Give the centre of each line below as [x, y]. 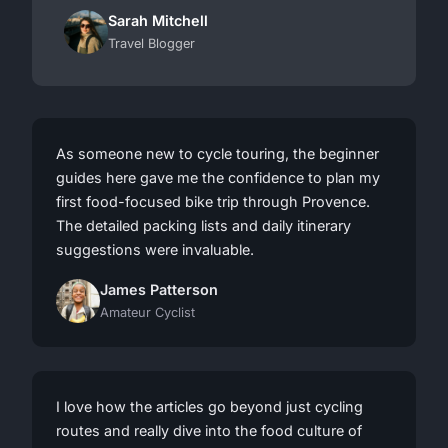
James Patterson [159, 290]
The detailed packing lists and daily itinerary [203, 226]
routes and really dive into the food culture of [209, 431]
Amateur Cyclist [147, 313]
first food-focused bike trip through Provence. [213, 202]
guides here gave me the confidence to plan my [218, 178]
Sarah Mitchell [158, 21]
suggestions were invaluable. [155, 250]
